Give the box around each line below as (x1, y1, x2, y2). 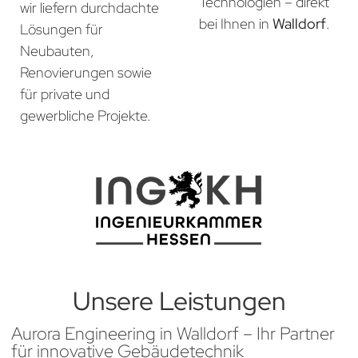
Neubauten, (20, 42, 94, 61)
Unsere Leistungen (72, 284, 286, 319)
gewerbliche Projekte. (20, 106, 151, 125)
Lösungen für (20, 20, 103, 39)
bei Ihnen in (199, 14, 272, 33)
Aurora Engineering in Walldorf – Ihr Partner (11, 322, 335, 346)
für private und (20, 85, 109, 104)
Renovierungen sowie (20, 63, 152, 82)
